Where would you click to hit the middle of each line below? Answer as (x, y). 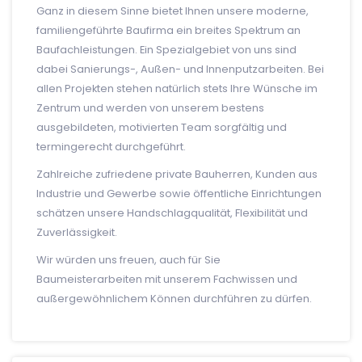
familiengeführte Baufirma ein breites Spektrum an (168, 30)
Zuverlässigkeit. (77, 232)
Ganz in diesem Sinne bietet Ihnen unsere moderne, (173, 11)
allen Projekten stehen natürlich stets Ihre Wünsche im (177, 88)
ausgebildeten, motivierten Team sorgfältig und (162, 127)
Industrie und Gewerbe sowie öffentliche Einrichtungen (179, 194)
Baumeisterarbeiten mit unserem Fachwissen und (167, 279)
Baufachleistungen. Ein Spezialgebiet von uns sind (166, 50)
